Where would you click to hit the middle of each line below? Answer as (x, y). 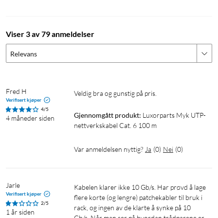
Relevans (24, 54)
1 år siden (20, 212)
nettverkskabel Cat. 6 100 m (115, 126)
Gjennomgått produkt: (108, 115)
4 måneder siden (30, 118)
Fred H (16, 91)
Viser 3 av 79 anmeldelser (50, 34)
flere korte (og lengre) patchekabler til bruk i (138, 198)
